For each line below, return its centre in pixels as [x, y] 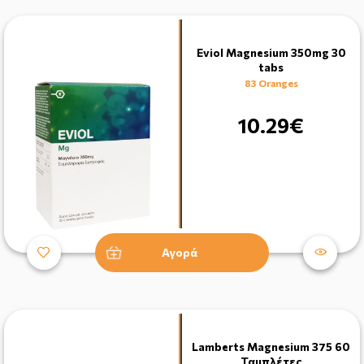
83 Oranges [271, 82]
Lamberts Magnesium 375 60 [271, 346]
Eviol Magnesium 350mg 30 [271, 52]
